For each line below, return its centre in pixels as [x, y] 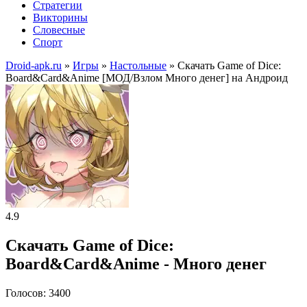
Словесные [59, 30]
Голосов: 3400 [38, 293]
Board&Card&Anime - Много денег [136, 263]
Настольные [138, 65]
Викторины [60, 17]
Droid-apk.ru [34, 65]
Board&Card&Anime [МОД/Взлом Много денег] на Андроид [147, 78]
